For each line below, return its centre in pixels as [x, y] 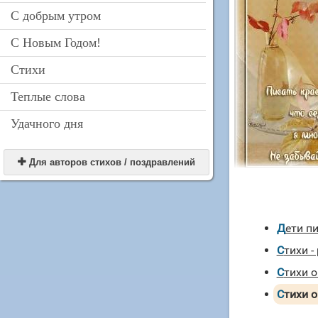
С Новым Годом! [60, 43]
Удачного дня [50, 124]
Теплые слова [51, 97]
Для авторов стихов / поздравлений [112, 162]
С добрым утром [60, 16]
